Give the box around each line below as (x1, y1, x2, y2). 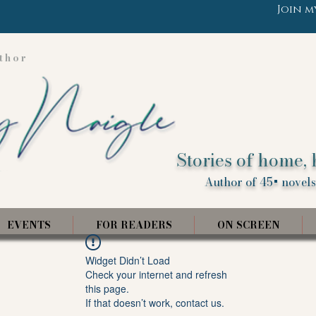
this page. (85, 281, 129, 296)
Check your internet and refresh (85, 267, 227, 281)
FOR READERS (95, 217, 172, 233)
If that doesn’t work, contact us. (85, 296, 224, 310)
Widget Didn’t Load (85, 253, 170, 267)
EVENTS (6, 217, 51, 233)
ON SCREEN (217, 217, 280, 233)
